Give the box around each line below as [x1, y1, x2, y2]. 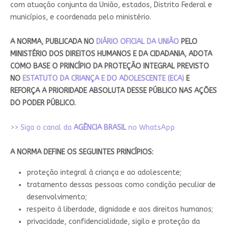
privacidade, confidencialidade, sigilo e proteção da [26, 217, 200, 226]
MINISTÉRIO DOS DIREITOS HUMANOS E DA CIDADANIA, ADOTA [10, 49, 212, 58]
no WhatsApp [128, 123, 175, 132]
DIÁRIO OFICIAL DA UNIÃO [96, 37, 179, 46]
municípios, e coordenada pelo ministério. [10, 12, 151, 21]
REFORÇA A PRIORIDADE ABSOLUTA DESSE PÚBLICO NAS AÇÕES [10, 86, 217, 95]
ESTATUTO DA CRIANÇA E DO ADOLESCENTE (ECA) [22, 74, 184, 83]
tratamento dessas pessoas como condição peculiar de [26, 180, 216, 189]
